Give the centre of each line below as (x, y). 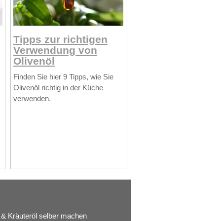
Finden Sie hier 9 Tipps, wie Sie (63, 77)
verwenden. (32, 99)
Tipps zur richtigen (60, 39)
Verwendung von (55, 50)
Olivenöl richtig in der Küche (58, 88)
